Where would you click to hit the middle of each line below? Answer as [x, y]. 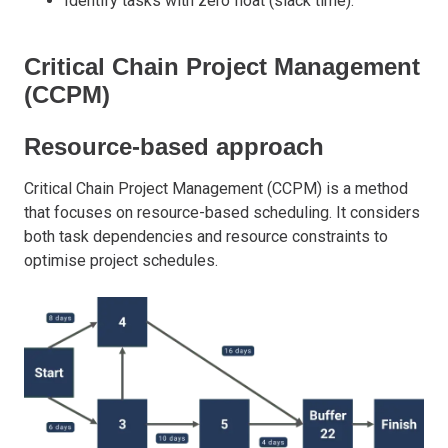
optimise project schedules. [121, 260]
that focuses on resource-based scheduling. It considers [222, 212]
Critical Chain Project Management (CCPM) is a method [216, 188]
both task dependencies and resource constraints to [206, 236]
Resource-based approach [174, 146]
